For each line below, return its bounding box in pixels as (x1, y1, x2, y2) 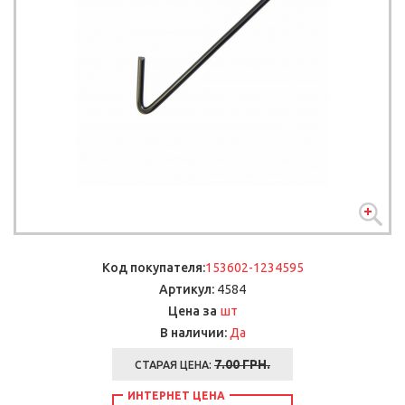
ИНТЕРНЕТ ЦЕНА (127, 389, 225, 401)
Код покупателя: (101, 259, 205, 275)
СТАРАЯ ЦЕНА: (135, 358, 214, 371)
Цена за (167, 303, 217, 318)
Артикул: (159, 281, 214, 297)
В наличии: (159, 325, 227, 340)
